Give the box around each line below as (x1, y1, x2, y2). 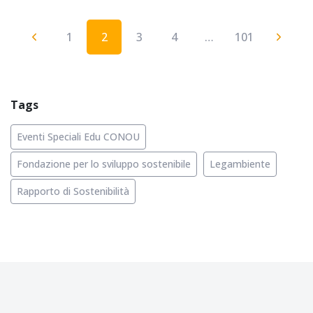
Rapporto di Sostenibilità (17, 184, 129, 198)
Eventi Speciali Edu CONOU (17, 130, 140, 144)
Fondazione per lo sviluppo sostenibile (17, 157, 191, 171)
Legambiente (210, 157, 270, 171)
